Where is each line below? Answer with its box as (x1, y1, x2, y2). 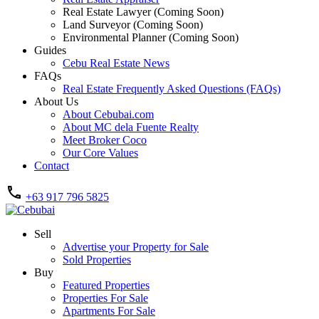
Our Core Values (63, 147, 138, 159)
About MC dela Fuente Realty (63, 121, 199, 133)
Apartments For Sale (63, 305, 155, 317)
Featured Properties (63, 279, 150, 291)
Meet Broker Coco (63, 134, 147, 146)
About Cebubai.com (63, 108, 154, 120)
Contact (34, 159, 69, 172)
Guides (34, 44, 66, 56)
